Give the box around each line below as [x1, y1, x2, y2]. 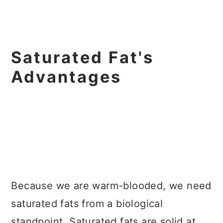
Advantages [11, 67, 122, 87]
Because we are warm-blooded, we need [11, 180, 212, 192]
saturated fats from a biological [11, 198, 163, 210]
